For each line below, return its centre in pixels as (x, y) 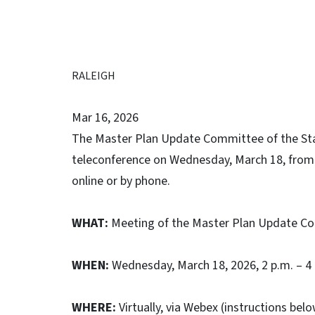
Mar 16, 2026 (105, 118)
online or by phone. (121, 181)
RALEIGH (94, 76)
